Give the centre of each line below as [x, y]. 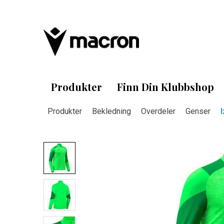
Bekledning [111, 111]
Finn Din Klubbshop [165, 87]
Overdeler [158, 111]
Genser [198, 111]
